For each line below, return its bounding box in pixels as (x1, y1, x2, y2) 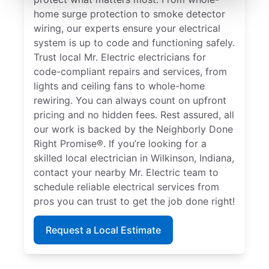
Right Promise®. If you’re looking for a (34, 138, 207, 150)
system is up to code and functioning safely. (34, 37, 235, 49)
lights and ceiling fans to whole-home (34, 80, 205, 92)
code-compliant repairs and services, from (34, 65, 227, 78)
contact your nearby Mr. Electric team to (34, 166, 219, 179)
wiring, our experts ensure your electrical (34, 22, 220, 35)
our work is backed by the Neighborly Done (34, 123, 233, 136)
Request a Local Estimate (46, 224, 161, 237)
